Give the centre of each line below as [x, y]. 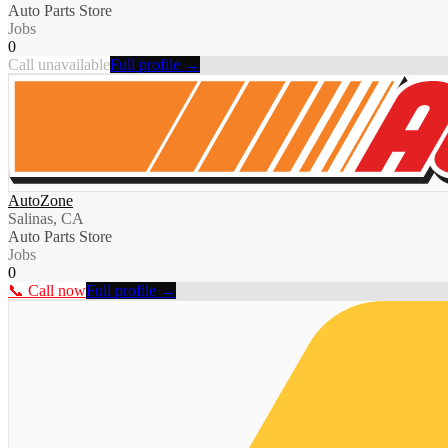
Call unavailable [59, 65]
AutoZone [40, 201]
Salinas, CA [46, 219]
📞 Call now [47, 291]
